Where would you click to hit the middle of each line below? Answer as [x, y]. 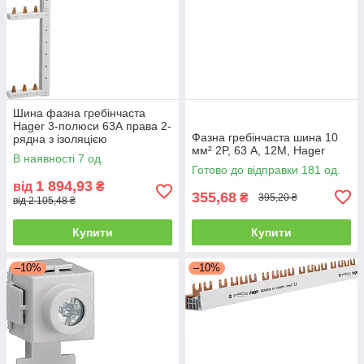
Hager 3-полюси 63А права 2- [92, 126]
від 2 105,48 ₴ [44, 200]
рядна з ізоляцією [60, 139]
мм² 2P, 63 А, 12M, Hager [258, 150]
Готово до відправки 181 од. [266, 169]
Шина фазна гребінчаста [79, 113]
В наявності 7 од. [58, 158]
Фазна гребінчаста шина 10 [265, 137]
